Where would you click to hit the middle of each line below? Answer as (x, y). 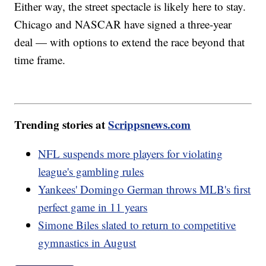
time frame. (40, 59)
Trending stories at (61, 125)
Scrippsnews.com (150, 125)
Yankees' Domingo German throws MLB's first (145, 189)
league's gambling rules (91, 172)
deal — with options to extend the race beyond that (130, 42)
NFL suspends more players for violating (131, 154)
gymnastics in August (87, 243)
